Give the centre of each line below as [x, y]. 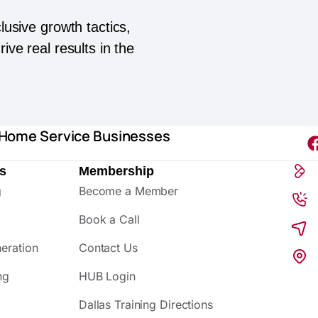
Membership [116, 171]
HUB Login [107, 276]
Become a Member [128, 191]
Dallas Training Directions [146, 304]
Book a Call [109, 219]
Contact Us [108, 247]
